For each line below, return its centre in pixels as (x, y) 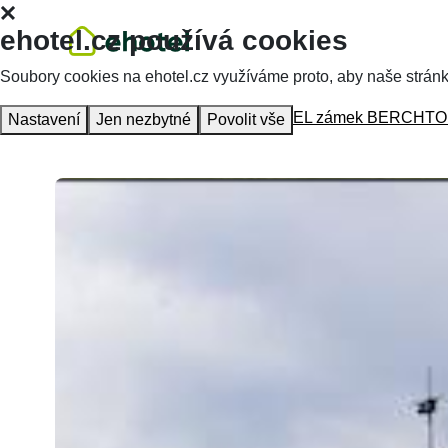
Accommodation (196, 117)
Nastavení (44, 119)
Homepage (94, 117)
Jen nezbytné (143, 119)
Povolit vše (246, 119)
